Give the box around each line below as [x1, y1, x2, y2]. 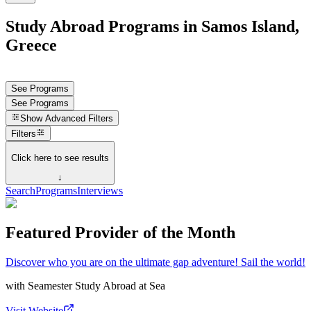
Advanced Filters [45, 113, 114, 124]
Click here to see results [11, 152, 109, 163]
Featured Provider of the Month [6, 224, 235, 242]
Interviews [77, 185, 123, 197]
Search [6, 185, 35, 197]
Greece [6, 35, 57, 54]
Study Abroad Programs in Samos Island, [6, 17, 299, 35]
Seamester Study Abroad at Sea [28, 279, 165, 292]
